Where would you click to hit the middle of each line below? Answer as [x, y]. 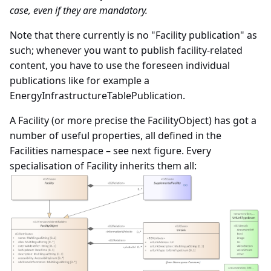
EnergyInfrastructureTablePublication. [97, 95]
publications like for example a [80, 80]
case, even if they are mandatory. [79, 10]
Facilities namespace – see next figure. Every [110, 150]
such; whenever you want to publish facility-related [126, 50]
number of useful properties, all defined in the [116, 135]
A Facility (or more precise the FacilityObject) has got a [133, 120]
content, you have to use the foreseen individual [120, 65]
